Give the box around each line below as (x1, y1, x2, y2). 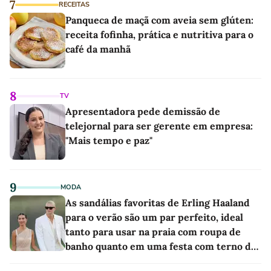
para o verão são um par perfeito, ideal (65, 211, 243, 223)
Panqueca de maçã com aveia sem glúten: (65, 13, 253, 26)
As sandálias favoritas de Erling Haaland (65, 196, 250, 209)
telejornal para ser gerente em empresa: (65, 119, 253, 132)
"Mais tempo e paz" (65, 134, 152, 146)
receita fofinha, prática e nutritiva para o (65, 28, 253, 41)
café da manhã (65, 42, 131, 55)
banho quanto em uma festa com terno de (65, 240, 256, 252)
